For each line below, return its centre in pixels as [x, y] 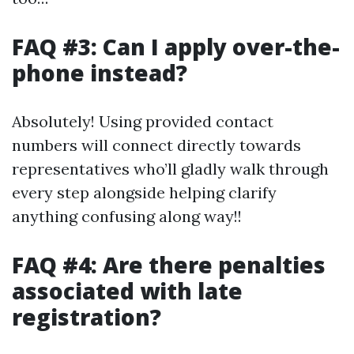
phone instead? [100, 73]
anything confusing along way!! [127, 216]
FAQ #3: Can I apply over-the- [176, 47]
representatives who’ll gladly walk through [170, 169]
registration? [87, 317]
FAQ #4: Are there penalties [169, 265]
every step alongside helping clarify [144, 192]
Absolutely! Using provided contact [143, 121]
